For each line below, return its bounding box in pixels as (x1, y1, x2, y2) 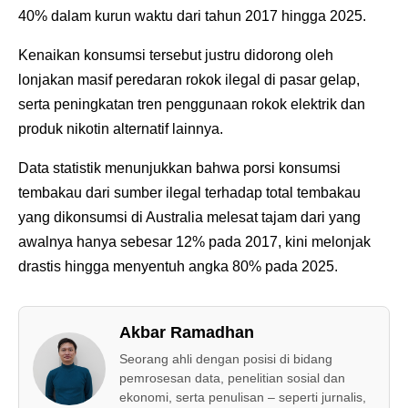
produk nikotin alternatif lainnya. (18, 120, 227, 137)
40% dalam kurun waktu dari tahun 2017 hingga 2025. (18, 7, 370, 24)
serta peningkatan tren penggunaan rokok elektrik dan (18, 96, 365, 112)
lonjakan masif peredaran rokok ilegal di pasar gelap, (18, 71, 360, 87)
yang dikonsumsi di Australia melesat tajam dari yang (18, 209, 361, 225)
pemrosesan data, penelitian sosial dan (119, 370, 345, 385)
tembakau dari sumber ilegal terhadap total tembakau (18, 184, 361, 200)
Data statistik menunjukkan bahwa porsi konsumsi (18, 159, 341, 176)
